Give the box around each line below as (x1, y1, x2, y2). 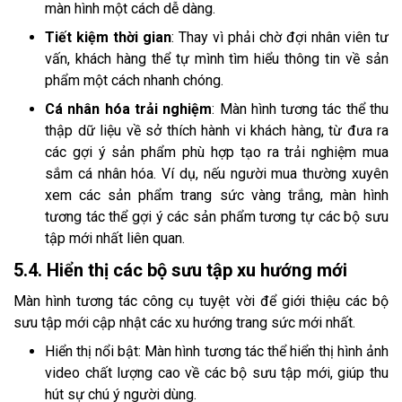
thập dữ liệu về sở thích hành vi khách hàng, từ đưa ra (45, 121, 389, 139)
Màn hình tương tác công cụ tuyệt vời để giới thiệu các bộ (13, 292, 389, 310)
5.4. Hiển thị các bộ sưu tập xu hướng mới (13, 258, 347, 281)
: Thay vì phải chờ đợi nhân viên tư (171, 28, 389, 46)
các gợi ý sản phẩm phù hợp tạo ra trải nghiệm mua (45, 143, 389, 161)
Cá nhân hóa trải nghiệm (45, 100, 213, 118)
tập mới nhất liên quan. (45, 229, 185, 247)
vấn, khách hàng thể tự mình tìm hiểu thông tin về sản (45, 49, 389, 67)
